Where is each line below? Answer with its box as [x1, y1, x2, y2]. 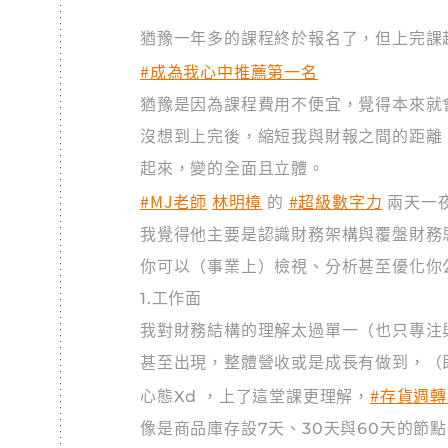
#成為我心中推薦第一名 [140, 59, 318, 83]
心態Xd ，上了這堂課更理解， [140, 387, 370, 406]
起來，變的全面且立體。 [140, 159, 325, 178]
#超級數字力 [288, 189, 383, 213]
